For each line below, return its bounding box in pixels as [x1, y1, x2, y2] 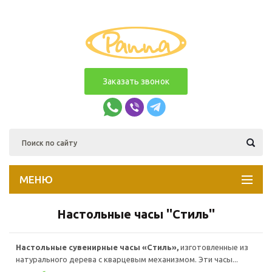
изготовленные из [180, 243, 248, 251]
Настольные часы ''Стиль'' [57, 207, 215, 221]
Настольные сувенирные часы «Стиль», [16, 243, 180, 251]
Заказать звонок [103, 76, 169, 86]
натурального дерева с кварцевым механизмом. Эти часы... [16, 255, 238, 263]
